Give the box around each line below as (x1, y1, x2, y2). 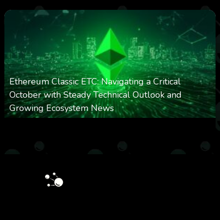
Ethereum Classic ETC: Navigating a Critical (9, 76, 181, 88)
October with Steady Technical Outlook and (9, 89, 182, 101)
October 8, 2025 (173, 125, 210, 132)
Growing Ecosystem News (9, 102, 114, 114)
